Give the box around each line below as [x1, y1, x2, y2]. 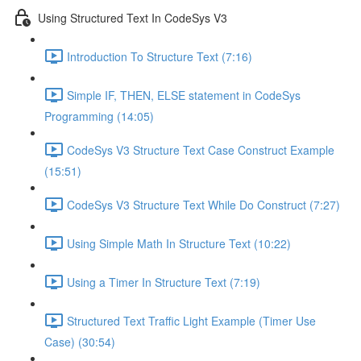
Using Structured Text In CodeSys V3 [38, 9, 227, 26]
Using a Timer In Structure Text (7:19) [67, 273, 260, 290]
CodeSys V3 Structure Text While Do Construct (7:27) [67, 196, 340, 213]
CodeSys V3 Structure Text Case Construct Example [67, 141, 334, 158]
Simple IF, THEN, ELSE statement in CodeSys [67, 86, 301, 103]
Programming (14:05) [44, 108, 154, 124]
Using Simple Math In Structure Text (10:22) [67, 234, 291, 251]
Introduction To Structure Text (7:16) [67, 48, 252, 64]
